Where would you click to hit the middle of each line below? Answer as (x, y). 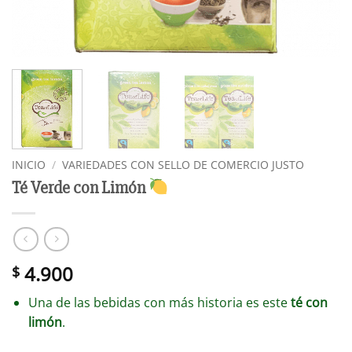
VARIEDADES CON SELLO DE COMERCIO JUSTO (183, 165)
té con (309, 302)
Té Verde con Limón (80, 188)
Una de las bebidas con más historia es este (159, 302)
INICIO (29, 165)
